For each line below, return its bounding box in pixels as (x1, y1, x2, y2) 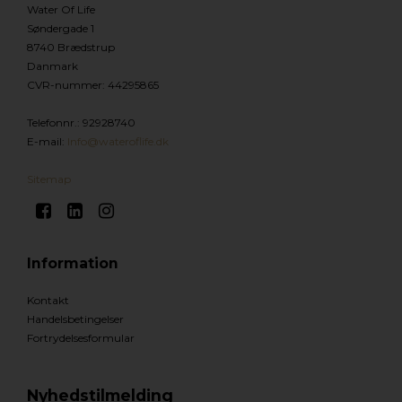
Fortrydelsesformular (27, 331, 135, 345)
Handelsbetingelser (27, 312, 124, 327)
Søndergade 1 (27, 22, 94, 36)
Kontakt (27, 293, 69, 308)
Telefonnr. (27, 116, 77, 130)
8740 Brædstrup (27, 40, 115, 55)
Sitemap (27, 172, 71, 187)
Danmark (27, 59, 78, 74)
